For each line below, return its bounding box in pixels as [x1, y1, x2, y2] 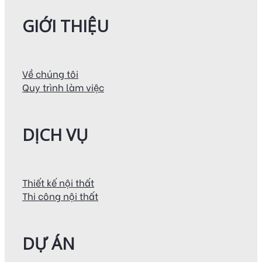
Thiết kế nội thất [22, 175, 94, 189]
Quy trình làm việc [22, 80, 104, 94]
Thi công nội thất [22, 188, 98, 202]
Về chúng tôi [22, 66, 78, 80]
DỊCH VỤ [22, 123, 88, 146]
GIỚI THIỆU [22, 14, 109, 37]
